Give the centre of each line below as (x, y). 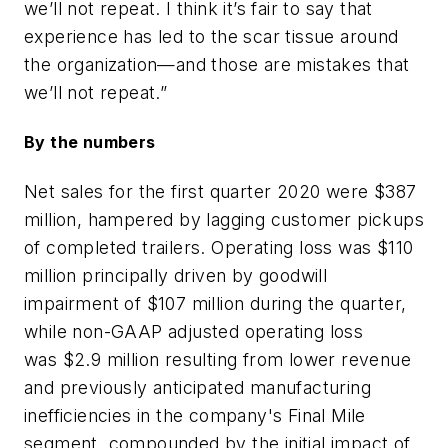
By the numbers (90, 142)
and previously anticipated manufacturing (197, 387)
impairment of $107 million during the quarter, (215, 303)
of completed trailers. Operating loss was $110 (219, 247)
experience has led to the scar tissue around (211, 37)
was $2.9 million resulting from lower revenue (217, 359)
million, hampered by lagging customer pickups (224, 219)
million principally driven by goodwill (176, 275)
